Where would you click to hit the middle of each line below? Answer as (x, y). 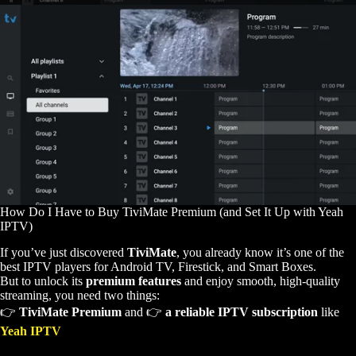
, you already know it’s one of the (260, 252)
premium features (133, 281)
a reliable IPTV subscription (242, 311)
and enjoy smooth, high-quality (261, 281)
